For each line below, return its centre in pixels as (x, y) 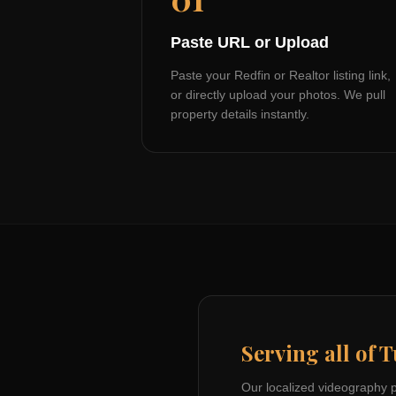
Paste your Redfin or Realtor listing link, (281, 75)
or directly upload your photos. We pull (278, 95)
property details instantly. (240, 114)
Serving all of (310, 353)
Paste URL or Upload (250, 42)
